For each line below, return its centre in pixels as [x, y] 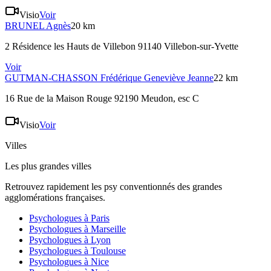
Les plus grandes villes [48, 166]
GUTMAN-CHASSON [51, 78]
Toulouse [108, 251]
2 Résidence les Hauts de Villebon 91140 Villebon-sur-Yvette [122, 47]
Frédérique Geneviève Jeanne [157, 78]
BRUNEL [24, 26]
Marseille [108, 229]
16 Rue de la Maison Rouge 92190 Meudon [89, 99]
